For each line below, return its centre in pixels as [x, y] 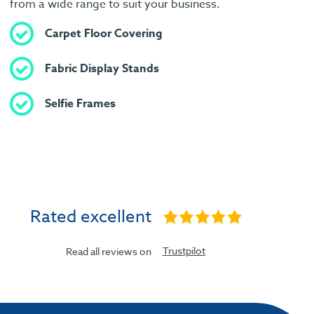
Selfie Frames [80, 104]
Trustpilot [184, 250]
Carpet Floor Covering [104, 34]
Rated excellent [91, 217]
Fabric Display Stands [102, 69]
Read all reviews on [109, 251]
